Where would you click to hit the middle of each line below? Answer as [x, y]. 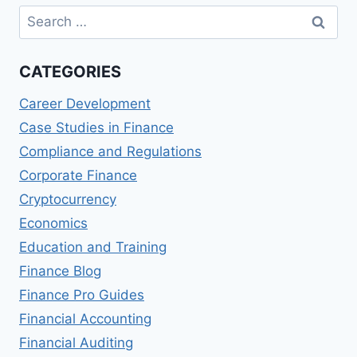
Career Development [85, 103]
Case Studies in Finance [96, 127]
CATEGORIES [70, 71]
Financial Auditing [76, 342]
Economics [53, 223]
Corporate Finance [78, 175]
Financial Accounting [85, 318]
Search [41, 15]
